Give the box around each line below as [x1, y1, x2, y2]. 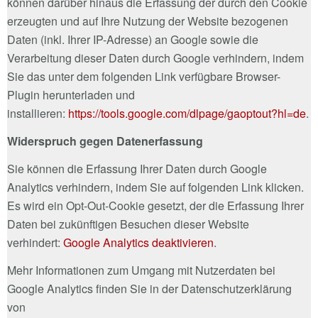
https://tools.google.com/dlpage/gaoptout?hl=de [68, 104, 306, 121]
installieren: [7, 104, 68, 121]
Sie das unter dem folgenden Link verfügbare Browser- [7, 67, 280, 84]
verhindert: [7, 234, 63, 251]
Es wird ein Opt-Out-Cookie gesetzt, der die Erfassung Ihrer [7, 197, 304, 214]
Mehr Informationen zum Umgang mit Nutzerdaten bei [7, 261, 275, 278]
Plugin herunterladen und [7, 86, 135, 103]
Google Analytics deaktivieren [63, 234, 214, 251]
